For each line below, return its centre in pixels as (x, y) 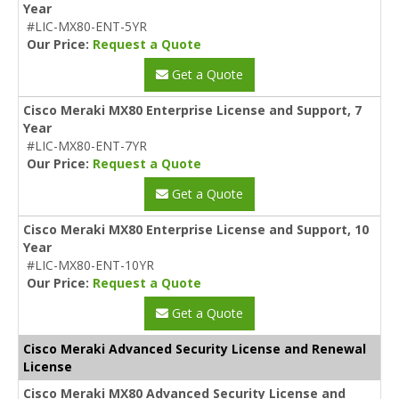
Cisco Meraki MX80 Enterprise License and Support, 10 (196, 229)
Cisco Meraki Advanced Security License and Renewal (195, 348)
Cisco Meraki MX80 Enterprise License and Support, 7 (192, 110)
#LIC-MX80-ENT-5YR (87, 26)
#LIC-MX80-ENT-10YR (90, 265)
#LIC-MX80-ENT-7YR (87, 145)
